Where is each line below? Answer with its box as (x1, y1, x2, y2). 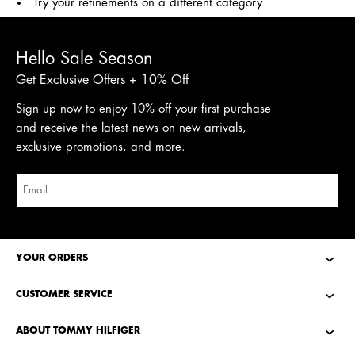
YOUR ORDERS (16, 253, 88, 262)
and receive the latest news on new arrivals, (16, 122, 246, 134)
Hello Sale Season (16, 50, 153, 67)
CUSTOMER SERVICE (16, 289, 113, 299)
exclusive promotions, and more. (16, 141, 185, 153)
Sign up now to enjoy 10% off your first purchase (16, 103, 271, 115)
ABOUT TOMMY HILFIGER (16, 326, 140, 335)
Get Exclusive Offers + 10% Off (16, 74, 189, 86)
